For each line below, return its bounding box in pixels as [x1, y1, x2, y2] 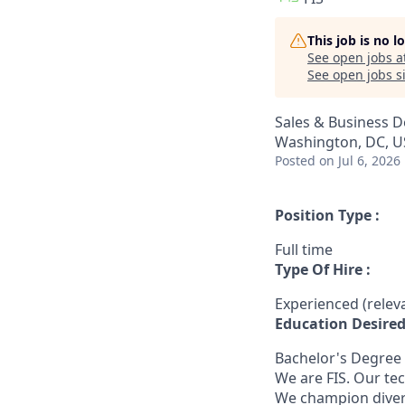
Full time [275, 240, 333, 259]
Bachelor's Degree [275, 348, 401, 368]
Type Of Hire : [275, 259, 371, 279]
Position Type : [275, 205, 380, 225]
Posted [275, 152, 316, 169]
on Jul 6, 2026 [319, 152, 400, 169]
